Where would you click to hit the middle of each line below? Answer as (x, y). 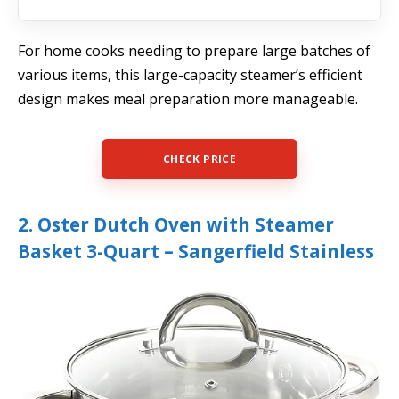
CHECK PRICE (199, 159)
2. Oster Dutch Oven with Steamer (176, 224)
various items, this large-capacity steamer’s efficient (190, 75)
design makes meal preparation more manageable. (188, 99)
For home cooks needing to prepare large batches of (194, 51)
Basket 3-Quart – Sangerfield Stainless (196, 251)
